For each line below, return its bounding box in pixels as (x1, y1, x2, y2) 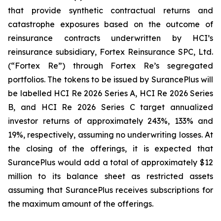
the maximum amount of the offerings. (8, 199, 153, 209)
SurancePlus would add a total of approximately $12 (8, 157, 213, 167)
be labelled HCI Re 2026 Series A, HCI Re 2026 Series (8, 88, 213, 98)
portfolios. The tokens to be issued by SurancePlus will (8, 74, 213, 84)
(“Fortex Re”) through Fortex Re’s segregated (8, 61, 213, 71)
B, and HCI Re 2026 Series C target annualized (8, 102, 213, 112)
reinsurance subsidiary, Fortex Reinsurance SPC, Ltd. (8, 47, 213, 57)
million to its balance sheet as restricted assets (8, 171, 213, 181)
